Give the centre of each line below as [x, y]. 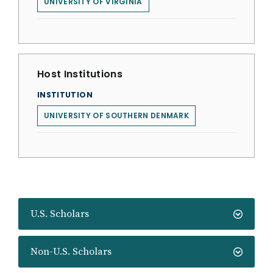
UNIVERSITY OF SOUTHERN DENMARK [116, 115]
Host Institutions [80, 74]
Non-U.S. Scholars [71, 252]
